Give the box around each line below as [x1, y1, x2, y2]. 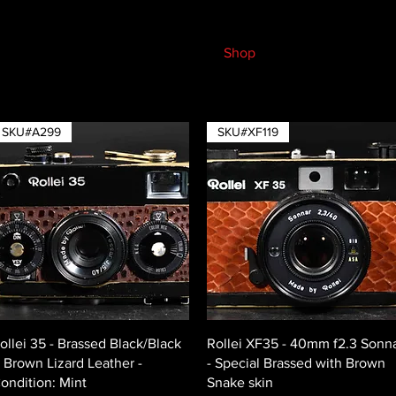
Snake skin [207, 375, 273, 391]
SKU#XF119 [217, 124, 278, 139]
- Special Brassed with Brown [207, 355, 385, 371]
